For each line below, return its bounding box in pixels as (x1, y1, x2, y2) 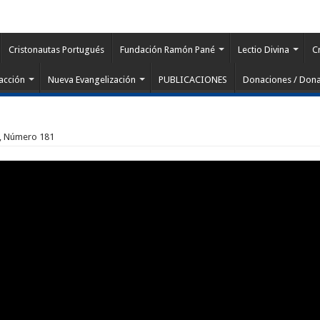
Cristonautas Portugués (9, 44, 104, 55)
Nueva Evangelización (48, 74, 136, 85)
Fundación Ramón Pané (120, 44, 215, 55)
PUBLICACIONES (159, 74, 227, 85)
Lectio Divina (238, 44, 289, 55)
